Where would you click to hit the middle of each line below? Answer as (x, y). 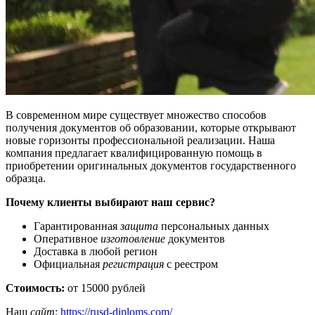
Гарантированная (77, 226)
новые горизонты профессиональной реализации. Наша (140, 141)
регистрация (133, 264)
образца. (26, 179)
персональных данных (214, 226)
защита (139, 226)
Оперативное (67, 239)
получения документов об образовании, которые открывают (151, 128)
